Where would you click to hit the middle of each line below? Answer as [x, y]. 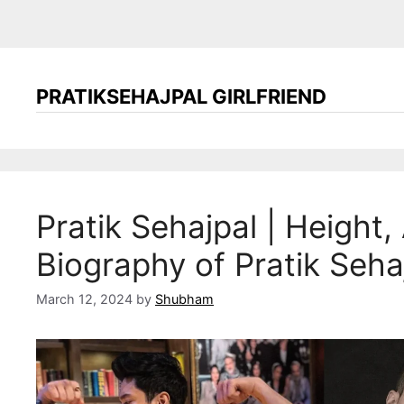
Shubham [184, 299]
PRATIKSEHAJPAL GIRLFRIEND [181, 96]
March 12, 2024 [84, 299]
